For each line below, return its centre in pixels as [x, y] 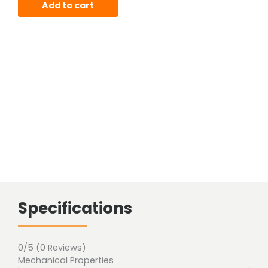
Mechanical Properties [66, 261]
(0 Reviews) [61, 248]
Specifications [75, 208]
